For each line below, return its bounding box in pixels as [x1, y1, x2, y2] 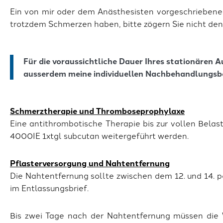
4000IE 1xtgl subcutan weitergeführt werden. [10, 130, 189, 141]
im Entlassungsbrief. [10, 182, 89, 194]
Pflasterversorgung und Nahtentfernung [10, 157, 170, 169]
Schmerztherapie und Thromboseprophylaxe [10, 105, 185, 117]
